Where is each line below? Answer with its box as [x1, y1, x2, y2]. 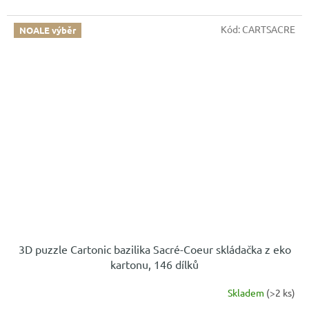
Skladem [228, 286, 266, 299]
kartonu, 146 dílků [110, 257, 199, 271]
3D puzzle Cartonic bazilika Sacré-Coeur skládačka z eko [18, 242, 291, 256]
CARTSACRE [242, 23, 295, 36]
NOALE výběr [19, 24, 76, 37]
